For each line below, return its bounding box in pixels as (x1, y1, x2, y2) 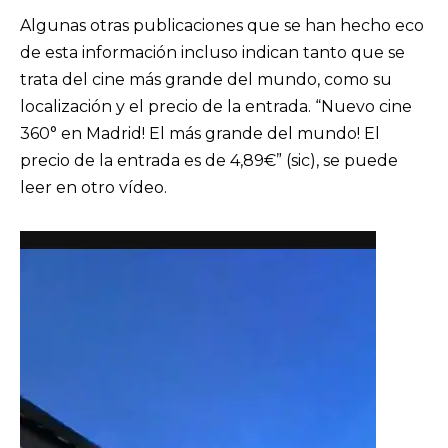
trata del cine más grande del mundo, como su (20, 69, 392, 89)
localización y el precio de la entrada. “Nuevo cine (20, 96, 412, 116)
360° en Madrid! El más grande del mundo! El (20, 123, 380, 143)
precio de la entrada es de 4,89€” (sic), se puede (20, 150, 398, 170)
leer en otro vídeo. (20, 177, 175, 197)
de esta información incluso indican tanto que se (20, 42, 405, 62)
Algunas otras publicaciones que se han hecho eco (20, 15, 424, 35)
